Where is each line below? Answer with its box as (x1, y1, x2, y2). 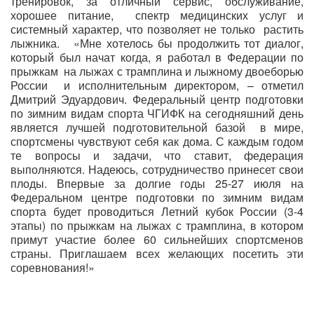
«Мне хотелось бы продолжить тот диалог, (74, 34, 303, 51)
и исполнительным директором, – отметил (64, 76, 303, 93)
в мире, (260, 118, 304, 135)
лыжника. (11, 34, 60, 51)
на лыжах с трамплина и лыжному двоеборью (64, 62, 303, 79)
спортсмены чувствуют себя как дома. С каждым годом (11, 132, 303, 149)
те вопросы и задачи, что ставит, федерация (11, 146, 303, 163)
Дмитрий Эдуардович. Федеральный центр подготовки (11, 90, 303, 107)
